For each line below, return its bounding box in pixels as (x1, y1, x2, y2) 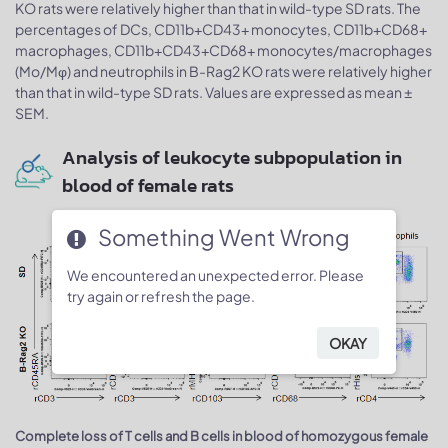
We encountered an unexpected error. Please (67, 265, 365, 284)
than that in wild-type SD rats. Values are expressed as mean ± (15, 82, 412, 101)
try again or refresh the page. (67, 286, 256, 305)
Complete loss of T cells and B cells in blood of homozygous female (15, 428, 428, 445)
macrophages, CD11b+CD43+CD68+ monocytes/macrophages (15, 40, 432, 59)
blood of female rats (61, 170, 234, 200)
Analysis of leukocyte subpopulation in (61, 142, 402, 172)
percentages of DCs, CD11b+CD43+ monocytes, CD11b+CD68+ (15, 19, 427, 38)
